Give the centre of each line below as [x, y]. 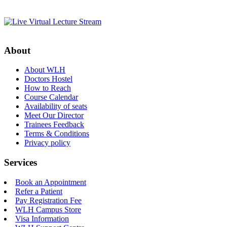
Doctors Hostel [48, 79]
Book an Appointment [51, 182]
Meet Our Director [54, 116]
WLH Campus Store [48, 209]
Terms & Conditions [57, 134]
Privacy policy [47, 143]
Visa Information [42, 218]
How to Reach [48, 88]
